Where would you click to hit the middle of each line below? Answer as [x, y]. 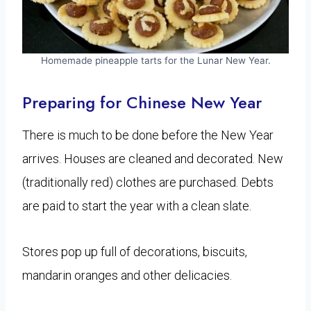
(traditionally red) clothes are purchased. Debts [148, 182]
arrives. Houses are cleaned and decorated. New [153, 158]
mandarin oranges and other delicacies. [127, 275]
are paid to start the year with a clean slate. [137, 205]
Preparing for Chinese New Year [142, 102]
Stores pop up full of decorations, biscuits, [135, 251]
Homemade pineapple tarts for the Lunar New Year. [155, 60]
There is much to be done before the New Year [148, 135]
